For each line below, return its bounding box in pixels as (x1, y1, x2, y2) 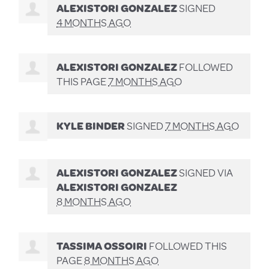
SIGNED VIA (177, 164, 234, 180)
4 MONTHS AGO (56, 14, 131, 30)
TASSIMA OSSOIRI (56, 237, 148, 253)
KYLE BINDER (56, 117, 125, 133)
